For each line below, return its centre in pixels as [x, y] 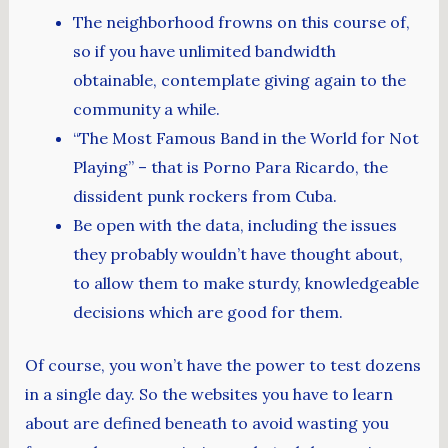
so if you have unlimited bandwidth [204, 50]
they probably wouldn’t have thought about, [237, 253]
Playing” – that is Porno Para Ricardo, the [230, 166]
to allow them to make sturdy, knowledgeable [245, 282]
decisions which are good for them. [207, 311]
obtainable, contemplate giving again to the [239, 79]
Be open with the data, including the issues [234, 224]
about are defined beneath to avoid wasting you [206, 422]
